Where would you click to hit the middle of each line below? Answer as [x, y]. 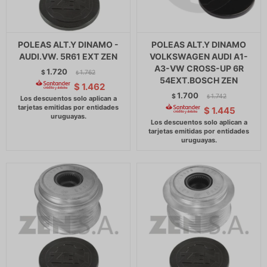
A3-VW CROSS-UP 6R [199, 68]
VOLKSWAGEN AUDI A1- [199, 56]
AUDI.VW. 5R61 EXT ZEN [68, 56]
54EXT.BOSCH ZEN [199, 80]
